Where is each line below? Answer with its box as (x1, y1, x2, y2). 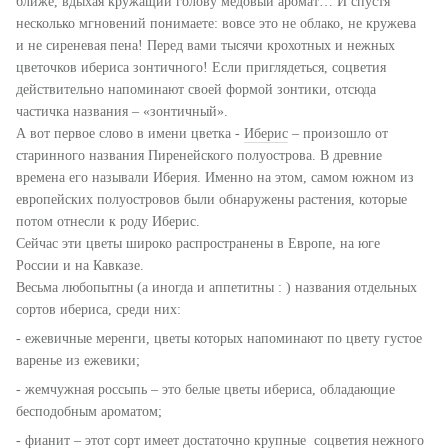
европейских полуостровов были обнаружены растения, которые (16, 191, 407, 207)
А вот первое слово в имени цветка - (16, 125, 244, 141)
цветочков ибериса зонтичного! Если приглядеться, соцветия (16, 59, 386, 75)
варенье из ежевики (16, 352, 136, 368)
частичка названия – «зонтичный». (16, 103, 228, 119)
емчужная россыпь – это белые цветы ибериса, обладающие (35, 381, 395, 397)
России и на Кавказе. (16, 257, 144, 273)
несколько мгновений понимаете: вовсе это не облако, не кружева (16, 15, 416, 31)
